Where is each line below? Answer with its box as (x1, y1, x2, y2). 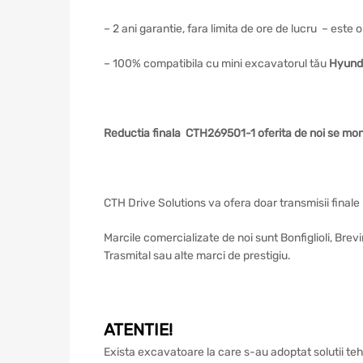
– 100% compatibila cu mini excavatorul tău (104, 56, 329, 70)
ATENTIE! (104, 319, 173, 340)
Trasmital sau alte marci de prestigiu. (104, 248, 291, 263)
